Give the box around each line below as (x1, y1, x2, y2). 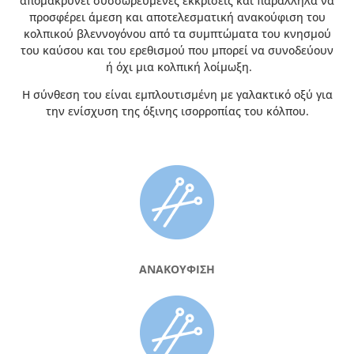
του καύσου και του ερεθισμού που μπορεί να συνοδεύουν (21, 42, 333, 58)
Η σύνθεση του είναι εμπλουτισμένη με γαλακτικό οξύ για (21, 87, 333, 103)
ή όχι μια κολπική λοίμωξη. (102, 58, 252, 74)
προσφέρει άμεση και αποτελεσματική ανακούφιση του (28, 9, 326, 24)
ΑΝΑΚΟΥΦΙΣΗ (139, 261, 215, 277)
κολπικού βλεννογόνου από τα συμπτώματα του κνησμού (23, 25, 331, 41)
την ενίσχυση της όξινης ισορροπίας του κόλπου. (45, 104, 309, 119)
